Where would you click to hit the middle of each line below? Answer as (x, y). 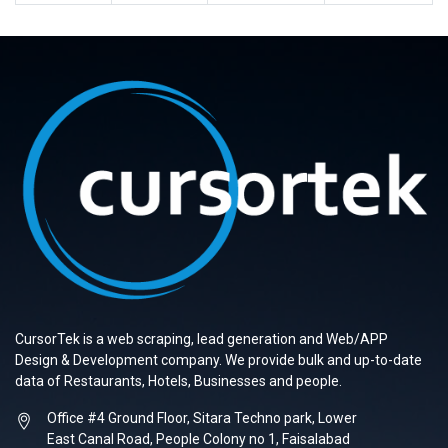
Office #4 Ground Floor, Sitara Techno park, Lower (202, 417)
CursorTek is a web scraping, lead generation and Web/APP (201, 338)
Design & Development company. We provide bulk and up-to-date (218, 359)
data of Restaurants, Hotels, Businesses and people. (178, 380)
